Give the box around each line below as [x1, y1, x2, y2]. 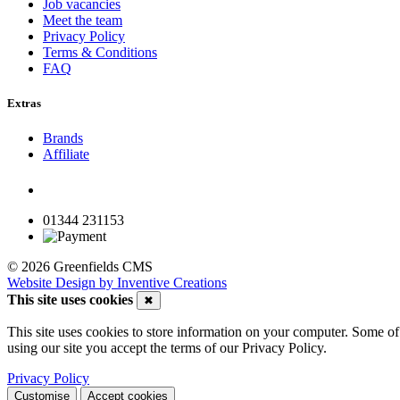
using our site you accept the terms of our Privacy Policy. [7, 340, 327, 356]
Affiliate [43, 146, 89, 162]
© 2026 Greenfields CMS [7, 259, 153, 275]
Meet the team [43, 12, 122, 28]
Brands [43, 130, 83, 146]
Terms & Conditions [43, 44, 157, 60]
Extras [7, 96, 41, 110]
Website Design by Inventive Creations [7, 275, 227, 291]
